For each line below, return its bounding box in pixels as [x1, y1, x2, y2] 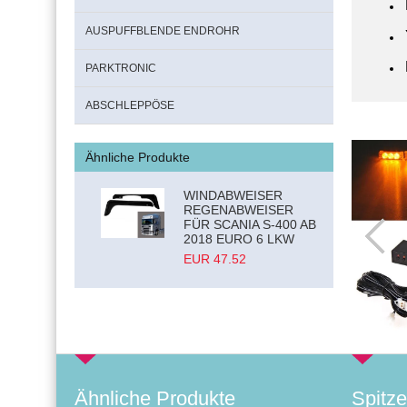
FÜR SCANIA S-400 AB [184, 217, 317, 232]
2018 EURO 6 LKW [184, 232, 295, 246]
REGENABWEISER [184, 203, 294, 217]
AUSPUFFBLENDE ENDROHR [85, 25, 240, 37]
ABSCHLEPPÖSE [85, 99, 174, 112]
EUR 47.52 [184, 252, 247, 266]
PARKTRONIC [85, 62, 156, 74]
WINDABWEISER [184, 188, 283, 203]
